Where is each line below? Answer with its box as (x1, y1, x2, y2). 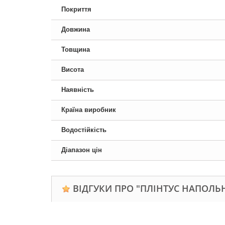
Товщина (61, 46, 90, 53)
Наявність (61, 86, 94, 93)
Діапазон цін (61, 146, 102, 154)
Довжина (61, 26, 90, 33)
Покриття (61, 6, 91, 13)
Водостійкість (61, 126, 106, 134)
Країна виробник (61, 106, 116, 114)
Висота (61, 66, 84, 73)
